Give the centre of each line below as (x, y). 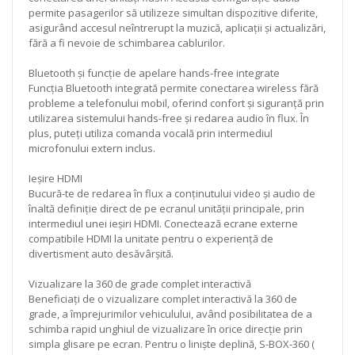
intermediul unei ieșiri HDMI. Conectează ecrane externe (163, 223)
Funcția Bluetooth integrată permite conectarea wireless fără (174, 88)
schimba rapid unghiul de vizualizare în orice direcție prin (166, 328)
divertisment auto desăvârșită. (101, 253)
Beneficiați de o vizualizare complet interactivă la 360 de (163, 298)
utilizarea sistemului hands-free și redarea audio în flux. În (169, 118)
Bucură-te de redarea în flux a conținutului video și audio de (172, 193)
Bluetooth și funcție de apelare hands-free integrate (154, 73)
